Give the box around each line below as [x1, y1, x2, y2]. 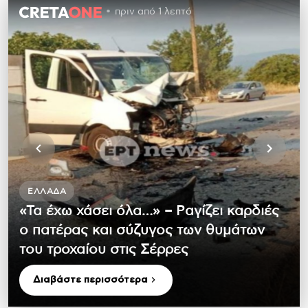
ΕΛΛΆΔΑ [27, 186, 66, 195]
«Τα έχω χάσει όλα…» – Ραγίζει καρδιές [19, 203, 279, 218]
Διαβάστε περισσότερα [33, 274, 148, 285]
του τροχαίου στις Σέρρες [19, 242, 188, 256]
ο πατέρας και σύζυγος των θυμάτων [19, 223, 265, 237]
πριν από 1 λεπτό [115, 7, 192, 17]
